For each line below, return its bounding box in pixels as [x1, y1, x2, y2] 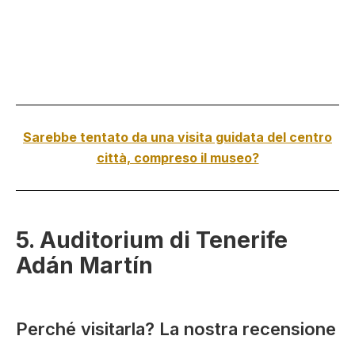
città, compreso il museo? [96, 149, 259, 166]
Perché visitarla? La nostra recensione [16, 319, 336, 340]
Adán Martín [16, 252, 153, 280]
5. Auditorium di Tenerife [16, 227, 288, 254]
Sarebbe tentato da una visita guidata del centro [23, 128, 332, 145]
